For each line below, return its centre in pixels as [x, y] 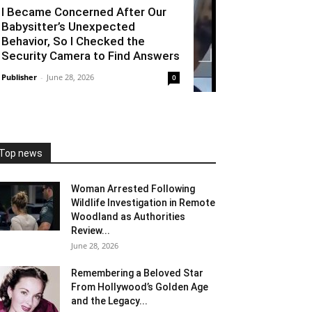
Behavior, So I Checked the [73, 41]
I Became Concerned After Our [84, 11]
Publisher [19, 77]
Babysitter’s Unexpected [68, 26]
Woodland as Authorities [128, 216]
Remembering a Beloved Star [137, 273]
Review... [91, 230]
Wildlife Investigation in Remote [143, 202]
